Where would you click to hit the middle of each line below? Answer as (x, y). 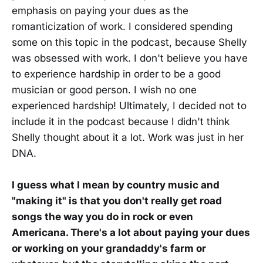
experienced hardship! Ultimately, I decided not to (129, 105)
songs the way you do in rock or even (102, 217)
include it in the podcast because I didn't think (121, 121)
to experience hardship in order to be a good (116, 74)
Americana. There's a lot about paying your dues (131, 233)
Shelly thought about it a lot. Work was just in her (128, 137)
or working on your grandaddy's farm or (109, 249)
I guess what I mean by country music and (116, 185)
